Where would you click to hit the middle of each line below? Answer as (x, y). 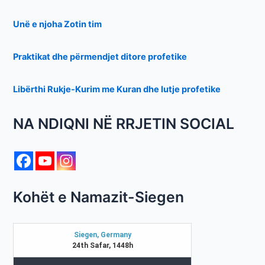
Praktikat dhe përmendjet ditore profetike (100, 57)
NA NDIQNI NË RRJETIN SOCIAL (124, 124)
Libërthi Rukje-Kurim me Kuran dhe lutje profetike (117, 89)
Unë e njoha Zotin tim (58, 25)
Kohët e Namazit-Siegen (99, 197)
